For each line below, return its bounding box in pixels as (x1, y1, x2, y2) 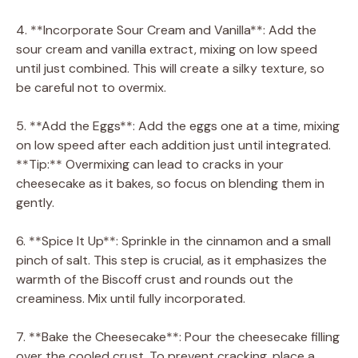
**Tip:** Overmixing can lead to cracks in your (16, 155, 284, 173)
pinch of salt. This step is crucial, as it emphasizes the (16, 251, 327, 268)
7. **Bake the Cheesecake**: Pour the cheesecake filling (16, 328, 340, 345)
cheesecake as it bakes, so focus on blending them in (16, 174, 324, 192)
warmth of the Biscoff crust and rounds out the (16, 270, 293, 288)
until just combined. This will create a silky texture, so (16, 59, 324, 77)
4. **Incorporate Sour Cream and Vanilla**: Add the (16, 21, 316, 38)
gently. (16, 193, 54, 211)
